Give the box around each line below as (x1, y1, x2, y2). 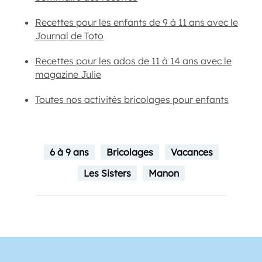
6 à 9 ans (49, 146, 89, 158)
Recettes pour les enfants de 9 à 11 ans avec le (35, 16, 238, 29)
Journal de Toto (35, 30, 104, 42)
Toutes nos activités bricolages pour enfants (35, 94, 229, 106)
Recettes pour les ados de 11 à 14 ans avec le (35, 55, 232, 67)
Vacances (170, 146, 213, 158)
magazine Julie (35, 68, 101, 81)
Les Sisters (83, 167, 131, 180)
